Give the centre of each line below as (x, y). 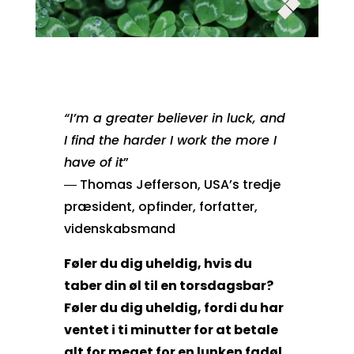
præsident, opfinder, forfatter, (160, 206)
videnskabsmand (119, 228)
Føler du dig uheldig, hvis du (158, 263)
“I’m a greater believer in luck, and (174, 118)
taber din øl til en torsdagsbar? (168, 285)
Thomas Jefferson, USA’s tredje (180, 184)
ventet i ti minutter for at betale (171, 330)
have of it (93, 162)
